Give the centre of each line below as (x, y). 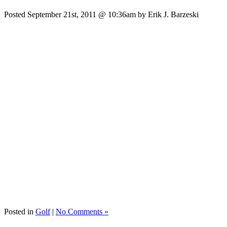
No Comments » (82, 212)
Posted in (20, 212)
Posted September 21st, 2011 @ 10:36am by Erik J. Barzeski (101, 15)
